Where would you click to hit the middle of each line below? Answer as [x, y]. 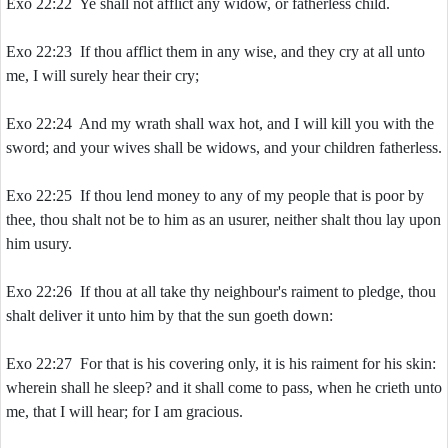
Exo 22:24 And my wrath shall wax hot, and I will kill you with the [220, 123]
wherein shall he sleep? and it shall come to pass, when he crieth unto [224, 387]
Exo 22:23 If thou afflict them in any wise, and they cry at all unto [215, 51]
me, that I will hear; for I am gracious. [124, 411]
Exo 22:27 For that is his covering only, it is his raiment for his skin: [221, 363]
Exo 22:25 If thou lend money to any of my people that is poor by [215, 195]
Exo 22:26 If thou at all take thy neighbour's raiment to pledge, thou [221, 291]
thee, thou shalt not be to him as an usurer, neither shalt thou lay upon [223, 219]
